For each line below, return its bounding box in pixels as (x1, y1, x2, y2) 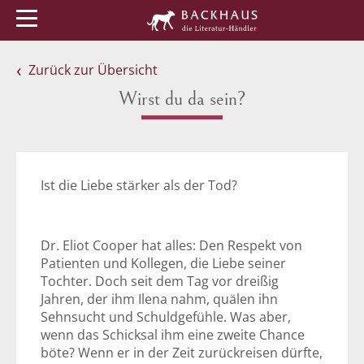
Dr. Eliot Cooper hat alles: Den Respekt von (41, 236, 302, 254)
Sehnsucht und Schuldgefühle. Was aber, (41, 308, 291, 326)
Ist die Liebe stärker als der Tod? (41, 176, 237, 194)
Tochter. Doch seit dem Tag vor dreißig (41, 272, 279, 290)
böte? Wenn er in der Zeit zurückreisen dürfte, (41, 344, 323, 362)
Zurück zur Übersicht (28, 61, 158, 79)
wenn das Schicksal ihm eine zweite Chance (41, 326, 305, 344)
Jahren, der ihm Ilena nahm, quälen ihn (41, 290, 278, 308)
